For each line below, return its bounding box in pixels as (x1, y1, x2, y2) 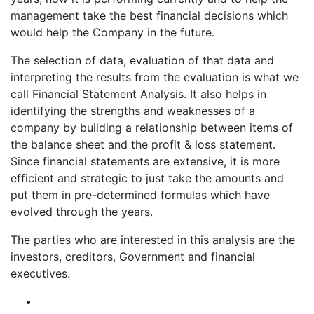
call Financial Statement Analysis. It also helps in (11, 87, 266, 102)
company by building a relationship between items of (11, 121, 293, 135)
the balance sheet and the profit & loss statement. (11, 137, 275, 152)
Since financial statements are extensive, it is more (11, 154, 280, 169)
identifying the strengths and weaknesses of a (11, 104, 255, 118)
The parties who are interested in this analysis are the (11, 233, 295, 247)
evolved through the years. (11, 205, 153, 219)
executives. (11, 266, 70, 281)
